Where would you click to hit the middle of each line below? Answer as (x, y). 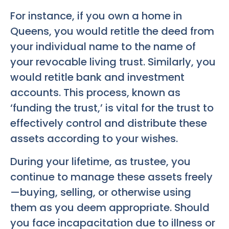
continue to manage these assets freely (111, 177)
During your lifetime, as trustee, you (100, 161)
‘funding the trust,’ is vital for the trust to (112, 108)
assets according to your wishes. (94, 139)
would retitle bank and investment (97, 77)
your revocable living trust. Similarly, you (113, 62)
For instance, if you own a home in (96, 16)
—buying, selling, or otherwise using (101, 192)
